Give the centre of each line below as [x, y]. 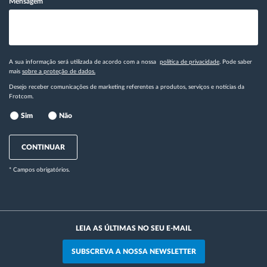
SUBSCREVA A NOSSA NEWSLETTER [133, 252]
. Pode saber [236, 62]
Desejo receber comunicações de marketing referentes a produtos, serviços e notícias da [127, 87]
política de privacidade [190, 62]
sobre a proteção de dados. [59, 72]
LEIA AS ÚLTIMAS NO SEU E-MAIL [133, 229]
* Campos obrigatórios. [39, 170]
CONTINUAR [43, 148]
